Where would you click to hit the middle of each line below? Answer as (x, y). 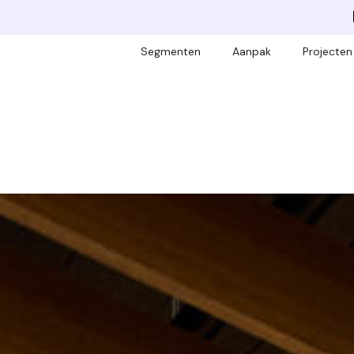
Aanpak (252, 52)
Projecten (328, 52)
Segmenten (171, 52)
